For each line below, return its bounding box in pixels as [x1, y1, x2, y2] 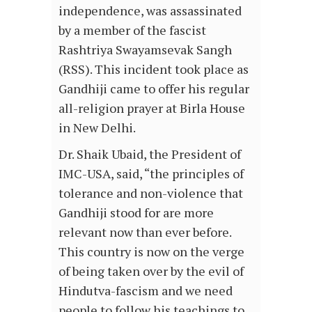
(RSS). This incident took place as [58, 61, 249, 78]
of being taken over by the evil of [58, 263, 244, 280]
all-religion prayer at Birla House [58, 100, 245, 117]
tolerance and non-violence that [58, 185, 243, 202]
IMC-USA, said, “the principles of [58, 165, 244, 182]
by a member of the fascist [58, 22, 206, 39]
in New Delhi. [58, 119, 136, 136]
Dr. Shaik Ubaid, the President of [58, 146, 241, 163]
